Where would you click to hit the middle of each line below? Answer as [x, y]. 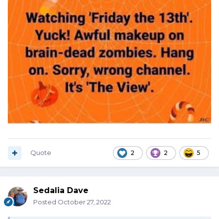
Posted [45, 202]
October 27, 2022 [84, 202]
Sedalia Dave [61, 191]
